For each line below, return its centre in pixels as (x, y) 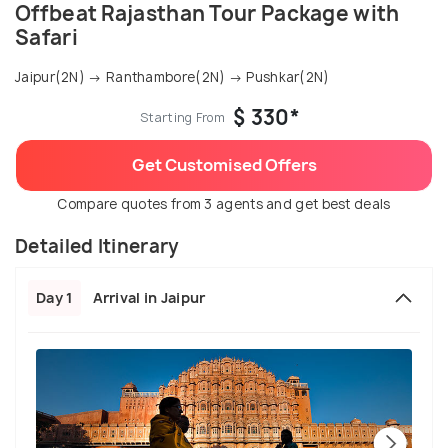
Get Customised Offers (224, 165)
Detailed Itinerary (97, 247)
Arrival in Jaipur (149, 298)
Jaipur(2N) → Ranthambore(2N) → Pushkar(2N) (172, 77)
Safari (46, 38)
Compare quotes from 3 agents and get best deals (224, 204)
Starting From (183, 118)
